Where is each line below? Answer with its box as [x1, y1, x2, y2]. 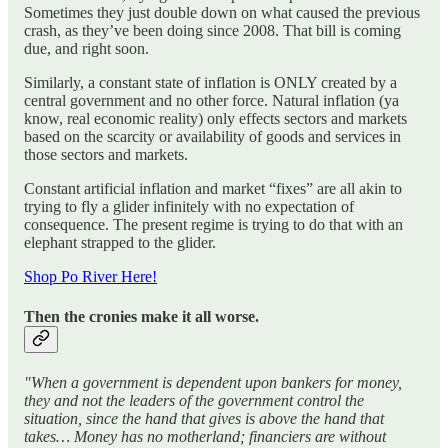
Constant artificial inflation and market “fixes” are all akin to [24, 180, 402, 198]
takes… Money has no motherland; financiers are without [24, 428, 386, 445]
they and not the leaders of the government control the [24, 392, 364, 409]
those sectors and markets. [24, 146, 188, 164]
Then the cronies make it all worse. [24, 307, 259, 325]
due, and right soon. [24, 40, 149, 58]
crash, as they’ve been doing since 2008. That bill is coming [24, 22, 401, 40]
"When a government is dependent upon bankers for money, [24, 374, 402, 391]
